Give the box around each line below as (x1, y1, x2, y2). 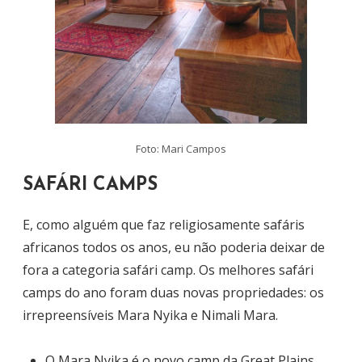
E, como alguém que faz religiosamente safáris (23, 216, 305, 234)
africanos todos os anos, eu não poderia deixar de (23, 238, 325, 257)
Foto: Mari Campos (136, 141, 226, 156)
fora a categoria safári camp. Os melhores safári (23, 261, 314, 280)
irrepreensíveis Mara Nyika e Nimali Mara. (23, 306, 278, 325)
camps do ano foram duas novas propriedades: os (23, 284, 324, 302)
